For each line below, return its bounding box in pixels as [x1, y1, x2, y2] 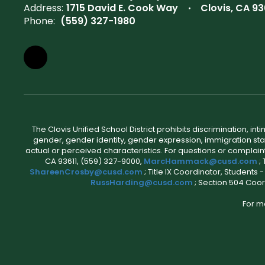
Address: [24, 1, 63, 15]
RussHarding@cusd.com [90, 177, 193, 189]
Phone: [24, 14, 55, 28]
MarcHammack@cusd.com [143, 156, 257, 167]
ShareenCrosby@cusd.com [29, 166, 143, 178]
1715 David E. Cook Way [66, 1, 178, 15]
